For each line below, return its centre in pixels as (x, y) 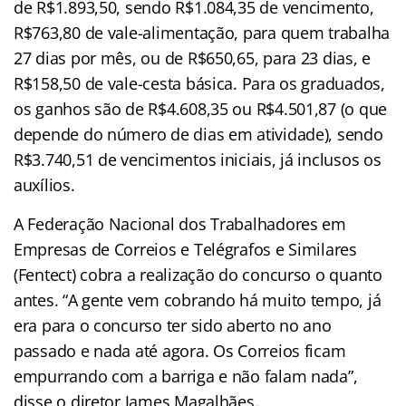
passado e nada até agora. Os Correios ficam (180, 351)
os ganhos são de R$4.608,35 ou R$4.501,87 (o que (201, 109)
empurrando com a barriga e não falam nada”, (186, 377)
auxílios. (44, 185)
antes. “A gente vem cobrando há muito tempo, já (198, 300)
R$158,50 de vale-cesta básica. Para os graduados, (199, 84)
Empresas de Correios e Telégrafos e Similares (185, 250)
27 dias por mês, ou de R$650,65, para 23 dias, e (193, 58)
